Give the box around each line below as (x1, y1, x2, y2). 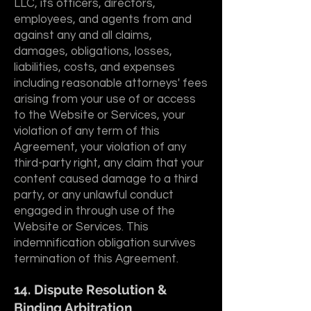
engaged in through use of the (14, 205, 175, 217)
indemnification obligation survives (14, 237, 196, 249)
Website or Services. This (14, 221, 149, 233)
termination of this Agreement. (14, 253, 178, 265)
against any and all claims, (14, 29, 152, 42)
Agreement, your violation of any (14, 141, 186, 153)
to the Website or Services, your (14, 109, 185, 121)
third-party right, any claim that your (14, 157, 204, 169)
